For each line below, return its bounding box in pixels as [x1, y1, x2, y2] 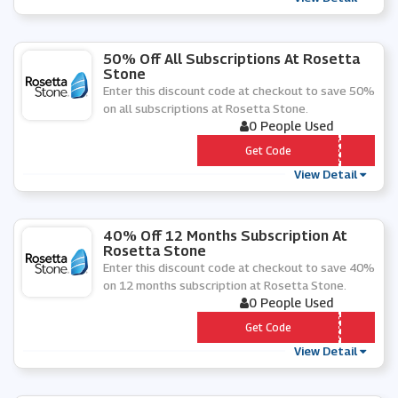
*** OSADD [274, 319, 334, 335]
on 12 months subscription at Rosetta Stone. [103, 278, 346, 292]
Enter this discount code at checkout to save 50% [103, 84, 375, 98]
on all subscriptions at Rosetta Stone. [103, 101, 308, 115]
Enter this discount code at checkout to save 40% [103, 260, 375, 275]
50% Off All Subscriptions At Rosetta [103, 51, 360, 68]
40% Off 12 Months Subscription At [103, 227, 347, 244]
